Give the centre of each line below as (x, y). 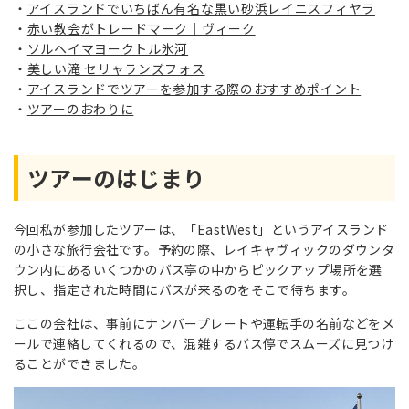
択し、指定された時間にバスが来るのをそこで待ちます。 (184, 289)
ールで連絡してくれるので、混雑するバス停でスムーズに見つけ (204, 343)
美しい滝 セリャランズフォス (116, 68)
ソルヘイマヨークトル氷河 (108, 48)
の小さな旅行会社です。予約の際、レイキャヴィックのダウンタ (204, 249)
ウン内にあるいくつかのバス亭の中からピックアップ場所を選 (198, 269)
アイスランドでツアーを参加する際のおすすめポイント (194, 89)
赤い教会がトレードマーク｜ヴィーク (141, 28)
